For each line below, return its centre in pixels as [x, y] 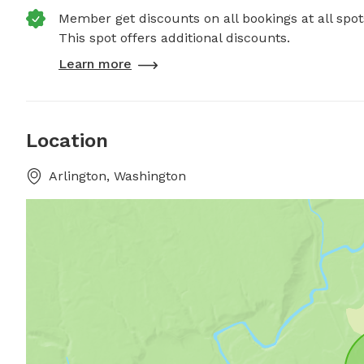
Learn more [95, 64]
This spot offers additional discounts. [174, 38]
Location [67, 141]
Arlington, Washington [117, 176]
